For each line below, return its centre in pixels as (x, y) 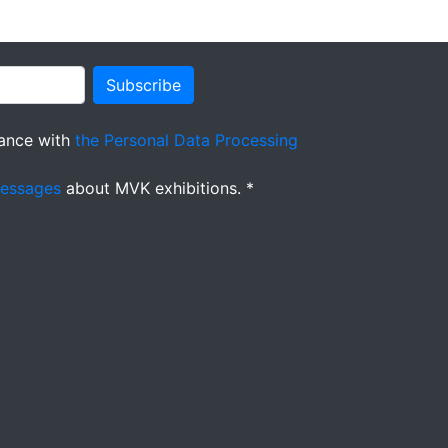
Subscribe (143, 85)
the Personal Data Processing (186, 140)
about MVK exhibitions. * (157, 188)
